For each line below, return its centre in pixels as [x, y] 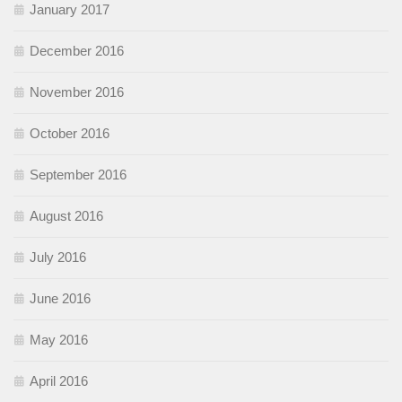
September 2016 [78, 174]
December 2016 [77, 50]
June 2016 [60, 298]
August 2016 [66, 215]
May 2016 [59, 339]
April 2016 [59, 380]
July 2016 [58, 257]
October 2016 [70, 133]
